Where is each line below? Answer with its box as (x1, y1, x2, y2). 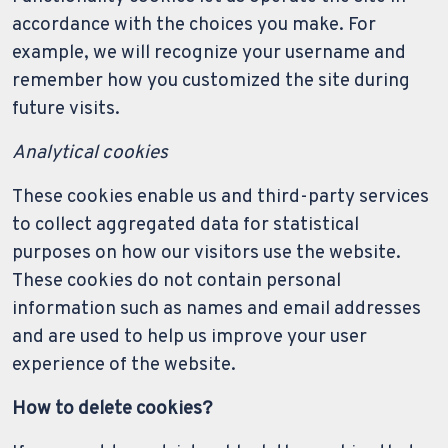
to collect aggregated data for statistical (12, 213, 359, 238)
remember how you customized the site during (12, 69, 410, 94)
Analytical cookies (12, 141, 168, 166)
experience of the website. (12, 353, 236, 378)
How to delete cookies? (12, 397, 212, 422)
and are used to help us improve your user (12, 325, 367, 350)
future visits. (12, 97, 120, 122)
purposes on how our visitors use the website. (12, 241, 401, 266)
